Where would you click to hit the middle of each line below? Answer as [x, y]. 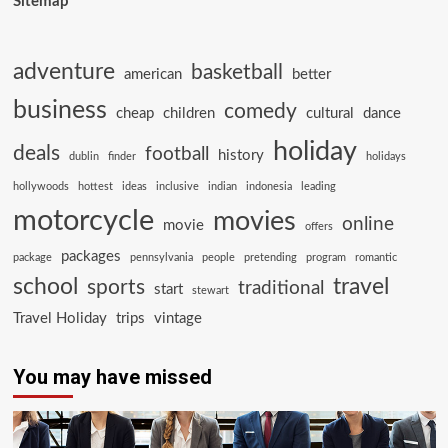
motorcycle [83, 221]
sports [115, 287]
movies [254, 222]
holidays [385, 156]
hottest [95, 186]
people [218, 257]
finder [121, 156]
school [45, 287]
